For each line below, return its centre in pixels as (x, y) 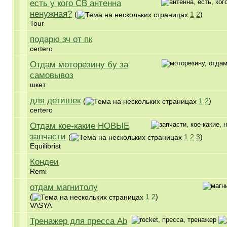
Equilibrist (45, 146)
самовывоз (52, 75)
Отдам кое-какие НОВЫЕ (80, 126)
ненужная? (51, 14)
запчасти (48, 136)
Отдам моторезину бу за (79, 64)
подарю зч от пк (61, 39)
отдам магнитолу (64, 187)
